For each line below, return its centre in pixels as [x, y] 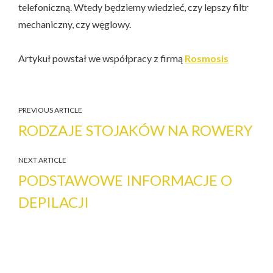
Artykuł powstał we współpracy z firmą [101, 58]
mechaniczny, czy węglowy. [75, 24]
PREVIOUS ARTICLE [50, 110]
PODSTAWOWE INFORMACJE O [125, 180]
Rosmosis [207, 58]
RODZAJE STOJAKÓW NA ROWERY [136, 130]
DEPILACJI [54, 202]
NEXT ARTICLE [42, 160]
